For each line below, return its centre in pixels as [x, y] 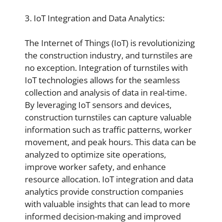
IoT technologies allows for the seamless [102, 80]
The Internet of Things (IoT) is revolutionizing [110, 43]
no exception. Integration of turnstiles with [106, 68]
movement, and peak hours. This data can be [111, 142]
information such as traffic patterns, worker [108, 130]
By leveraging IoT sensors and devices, [98, 105]
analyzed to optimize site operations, [95, 154]
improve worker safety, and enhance [95, 167]
